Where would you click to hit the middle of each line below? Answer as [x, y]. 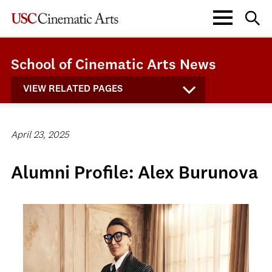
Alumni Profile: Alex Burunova [134, 174]
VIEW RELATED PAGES [73, 89]
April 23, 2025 [40, 135]
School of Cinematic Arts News [114, 66]
